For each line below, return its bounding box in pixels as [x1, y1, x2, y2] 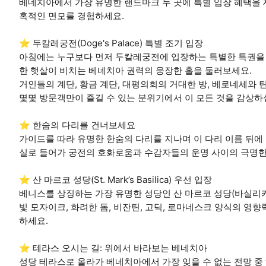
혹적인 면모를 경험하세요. [19, 9, 124, 21]
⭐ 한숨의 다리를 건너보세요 [19, 119, 135, 131]
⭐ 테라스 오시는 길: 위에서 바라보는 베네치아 [19, 242, 207, 254]
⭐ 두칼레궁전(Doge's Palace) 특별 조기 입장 [19, 37, 203, 49]
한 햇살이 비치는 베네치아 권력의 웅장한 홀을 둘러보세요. [19, 64, 252, 76]
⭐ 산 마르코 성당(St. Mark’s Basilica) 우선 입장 [19, 173, 212, 185]
